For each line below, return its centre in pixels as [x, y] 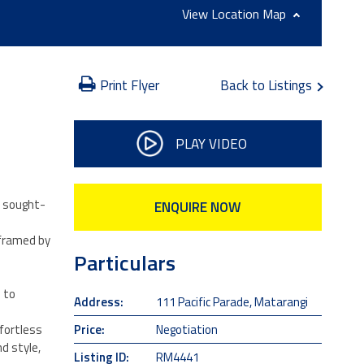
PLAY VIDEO [211, 144]
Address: [98, 301]
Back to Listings [268, 85]
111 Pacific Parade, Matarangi [232, 301]
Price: [89, 329]
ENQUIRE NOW [198, 207]
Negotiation [187, 329]
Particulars [124, 263]
